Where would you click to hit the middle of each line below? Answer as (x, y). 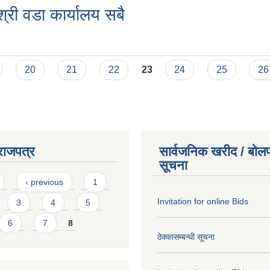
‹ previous (44, 182)
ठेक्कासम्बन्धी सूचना (186, 237)
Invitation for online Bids (203, 201)
